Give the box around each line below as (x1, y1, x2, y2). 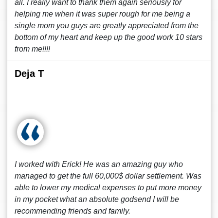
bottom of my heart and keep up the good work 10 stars (15, 33, 202, 41)
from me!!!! (15, 45, 50, 53)
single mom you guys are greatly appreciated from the (15, 21, 199, 30)
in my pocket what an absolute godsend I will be (15, 195, 179, 203)
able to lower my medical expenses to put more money (15, 183, 201, 192)
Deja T (15, 68, 44, 79)
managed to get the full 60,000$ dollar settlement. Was (15, 172, 201, 180)
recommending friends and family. (15, 207, 130, 215)
